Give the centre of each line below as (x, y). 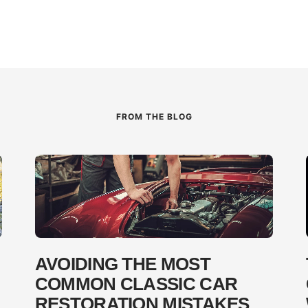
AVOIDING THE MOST (122, 264)
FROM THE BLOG (154, 117)
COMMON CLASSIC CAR (136, 284)
